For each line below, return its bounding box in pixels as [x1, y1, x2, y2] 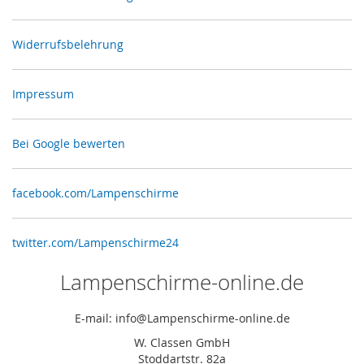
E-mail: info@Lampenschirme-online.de [74, 310, 290, 326]
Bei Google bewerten [12, 136, 125, 151]
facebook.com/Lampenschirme [12, 185, 179, 201]
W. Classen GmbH [134, 335, 230, 350]
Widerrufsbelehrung [12, 37, 123, 52]
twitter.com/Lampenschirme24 [12, 235, 179, 250]
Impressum [12, 86, 74, 102]
